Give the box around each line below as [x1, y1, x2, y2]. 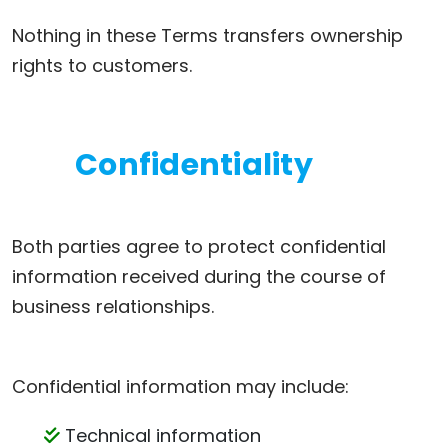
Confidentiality [75, 144, 313, 186]
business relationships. [12, 294, 214, 319]
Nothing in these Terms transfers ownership [12, 23, 403, 48]
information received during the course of [12, 264, 386, 289]
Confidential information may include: [12, 374, 349, 399]
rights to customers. [12, 53, 192, 78]
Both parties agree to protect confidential [12, 234, 386, 259]
